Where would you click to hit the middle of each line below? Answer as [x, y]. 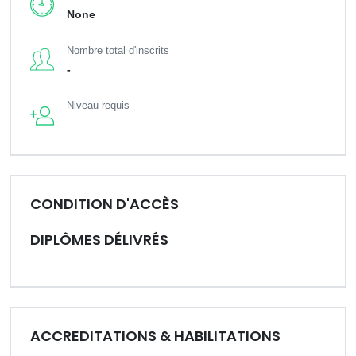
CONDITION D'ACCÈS [104, 204]
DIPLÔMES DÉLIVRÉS [99, 240]
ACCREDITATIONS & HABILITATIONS [155, 336]
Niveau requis [98, 105]
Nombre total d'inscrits [118, 50]
